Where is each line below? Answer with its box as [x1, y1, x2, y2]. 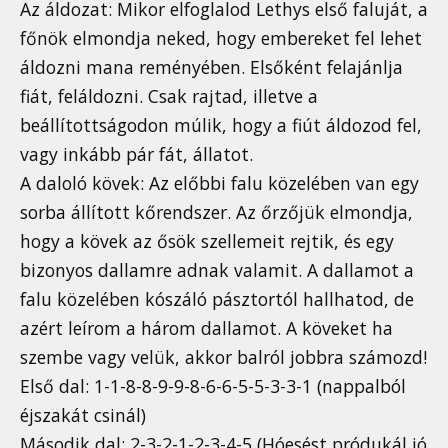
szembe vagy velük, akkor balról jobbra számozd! [20, 345, 427, 370]
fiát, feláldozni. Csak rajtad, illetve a [20, 84, 318, 109]
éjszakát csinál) [20, 403, 146, 428]
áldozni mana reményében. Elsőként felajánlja [20, 55, 403, 80]
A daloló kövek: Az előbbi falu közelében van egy [20, 171, 419, 196]
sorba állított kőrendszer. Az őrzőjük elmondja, [20, 200, 413, 225]
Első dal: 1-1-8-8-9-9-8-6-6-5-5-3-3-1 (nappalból [20, 374, 406, 399]
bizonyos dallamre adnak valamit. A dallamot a [20, 258, 414, 283]
